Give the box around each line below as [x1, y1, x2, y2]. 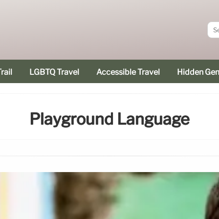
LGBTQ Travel [29, 67, 79, 77]
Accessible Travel [96, 67, 160, 77]
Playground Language [29, 109, 190, 129]
